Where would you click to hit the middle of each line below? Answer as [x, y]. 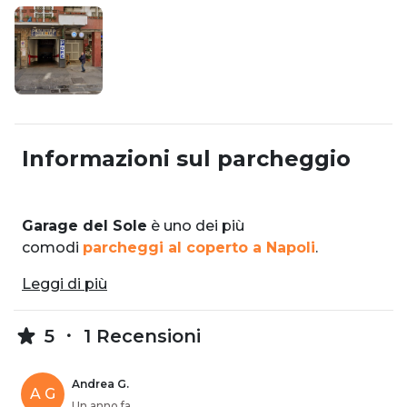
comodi [52, 247]
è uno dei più [196, 225]
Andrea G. [100, 383]
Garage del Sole [84, 225]
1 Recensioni [139, 336]
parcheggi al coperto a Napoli [199, 247]
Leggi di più [65, 283]
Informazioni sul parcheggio [186, 158]
